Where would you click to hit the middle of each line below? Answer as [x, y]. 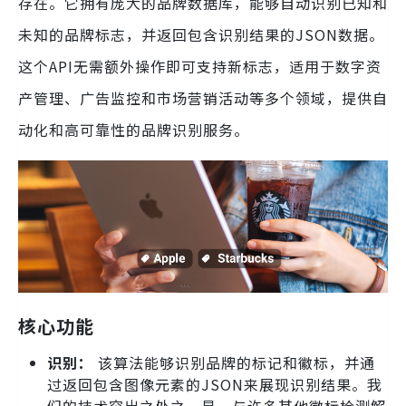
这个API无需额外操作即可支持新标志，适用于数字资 [200, 67]
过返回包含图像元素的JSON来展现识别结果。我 [215, 385]
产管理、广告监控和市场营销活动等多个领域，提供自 [203, 98]
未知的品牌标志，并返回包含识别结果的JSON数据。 [201, 35]
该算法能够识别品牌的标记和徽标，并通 [234, 363]
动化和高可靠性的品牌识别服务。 [134, 130]
